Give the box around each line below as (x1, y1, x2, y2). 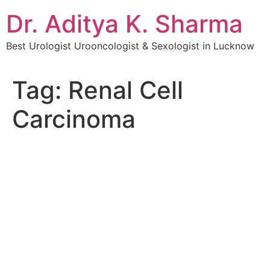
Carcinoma (12, 104, 136, 134)
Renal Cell (68, 75, 183, 105)
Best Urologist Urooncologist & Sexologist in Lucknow (6, 40, 254, 52)
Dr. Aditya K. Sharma (6, 9, 243, 39)
